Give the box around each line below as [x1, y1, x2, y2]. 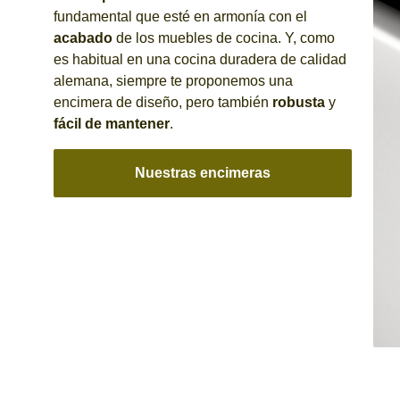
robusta [272, 94, 325, 110]
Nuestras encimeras [134, 164, 271, 180]
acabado [54, 29, 112, 46]
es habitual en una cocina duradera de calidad [54, 51, 346, 67]
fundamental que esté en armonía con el [54, 8, 307, 24]
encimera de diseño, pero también [54, 94, 272, 110]
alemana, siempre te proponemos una [54, 72, 293, 88]
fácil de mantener [54, 115, 170, 131]
